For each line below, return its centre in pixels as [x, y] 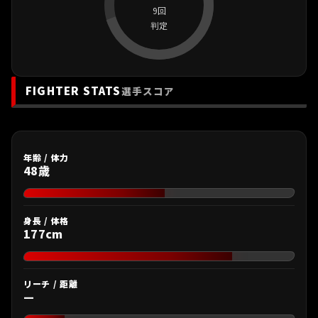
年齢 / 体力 [46, 158]
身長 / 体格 [46, 221]
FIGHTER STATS [73, 90]
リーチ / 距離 [51, 284]
